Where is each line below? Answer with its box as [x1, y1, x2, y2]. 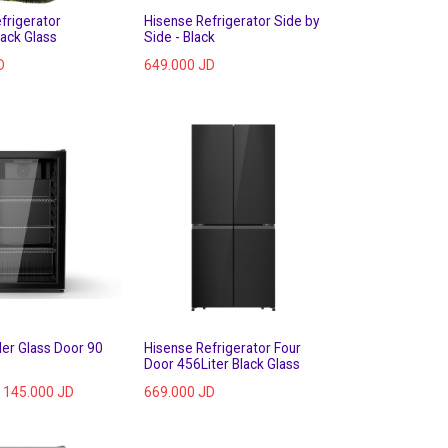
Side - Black [144, 28, 215, 45]
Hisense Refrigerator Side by [144, 12, 319, 29]
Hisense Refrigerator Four [144, 339, 301, 356]
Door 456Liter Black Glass [144, 355, 300, 372]
